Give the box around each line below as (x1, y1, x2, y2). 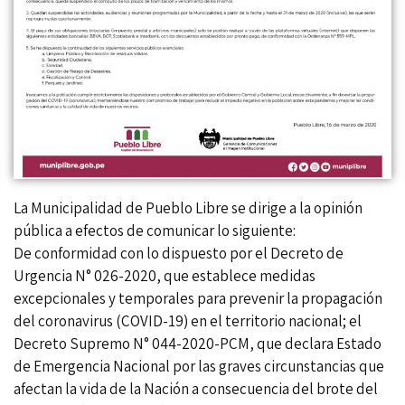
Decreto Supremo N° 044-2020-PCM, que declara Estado (14, 333, 381, 353)
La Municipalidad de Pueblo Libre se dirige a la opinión (14, 197, 363, 218)
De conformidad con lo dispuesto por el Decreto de (14, 242, 344, 263)
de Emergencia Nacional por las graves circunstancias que (14, 355, 384, 376)
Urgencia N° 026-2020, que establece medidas (14, 265, 316, 286)
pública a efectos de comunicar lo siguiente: (14, 220, 296, 240)
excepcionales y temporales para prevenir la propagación (14, 287, 382, 308)
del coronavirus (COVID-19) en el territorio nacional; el (14, 310, 362, 331)
